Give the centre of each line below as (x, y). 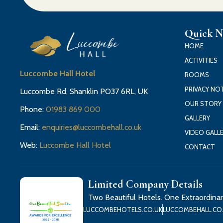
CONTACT (200, 147)
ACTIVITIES (201, 60)
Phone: (33, 110)
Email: (31, 127)
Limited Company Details (145, 184)
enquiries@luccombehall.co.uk (92, 127)
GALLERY (198, 118)
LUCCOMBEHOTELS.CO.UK (122, 210)
